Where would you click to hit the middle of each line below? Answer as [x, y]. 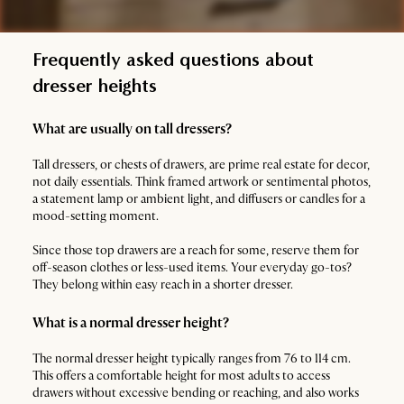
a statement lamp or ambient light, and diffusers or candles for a [199, 199]
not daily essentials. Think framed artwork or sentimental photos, [202, 182]
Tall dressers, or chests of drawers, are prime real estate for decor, [201, 165]
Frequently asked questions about [173, 60]
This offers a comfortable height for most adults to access [181, 376]
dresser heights [95, 86]
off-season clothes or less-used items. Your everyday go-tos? [192, 267]
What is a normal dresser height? [131, 323]
